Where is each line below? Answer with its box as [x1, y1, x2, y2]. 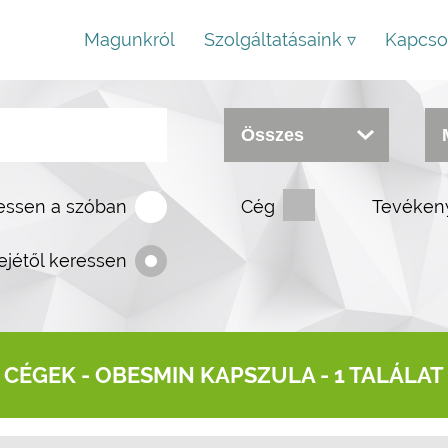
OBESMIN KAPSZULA [95, 362, 315, 388]
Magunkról [84, 29, 175, 50]
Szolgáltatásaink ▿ [204, 29, 356, 50]
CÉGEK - [4, 362, 95, 388]
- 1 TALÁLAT [315, 362, 444, 388]
